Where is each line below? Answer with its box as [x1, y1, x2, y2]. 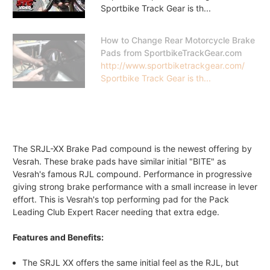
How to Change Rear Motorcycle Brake [100, 34, 255, 45]
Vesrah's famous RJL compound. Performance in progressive [13, 168, 252, 179]
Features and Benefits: [13, 231, 104, 242]
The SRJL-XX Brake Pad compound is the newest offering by [13, 143, 252, 154]
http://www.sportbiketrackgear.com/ [100, 60, 245, 71]
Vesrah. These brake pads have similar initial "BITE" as [13, 155, 226, 166]
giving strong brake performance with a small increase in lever [13, 181, 257, 192]
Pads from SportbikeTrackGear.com [100, 47, 242, 58]
